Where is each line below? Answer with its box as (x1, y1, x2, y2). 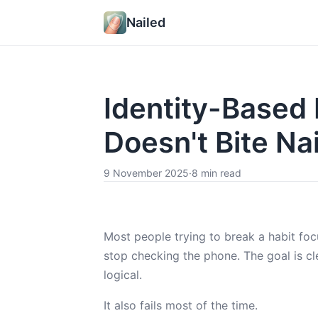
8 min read (192, 167, 241, 179)
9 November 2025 (104, 167, 189, 179)
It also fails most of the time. (104, 298, 258, 312)
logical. (104, 268, 142, 282)
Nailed (126, 14, 165, 30)
